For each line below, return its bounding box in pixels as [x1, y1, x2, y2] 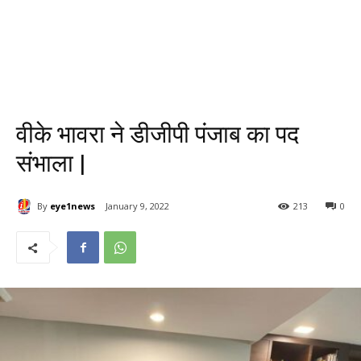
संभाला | [16, 149, 85, 177]
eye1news [50, 199, 95, 212]
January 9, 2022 [106, 200, 169, 213]
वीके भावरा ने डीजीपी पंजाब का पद [16, 120, 299, 148]
